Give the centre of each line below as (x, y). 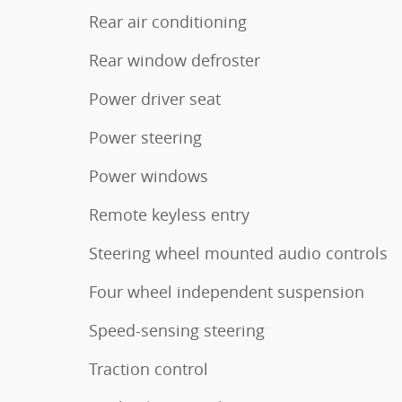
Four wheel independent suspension (227, 292)
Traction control (149, 369)
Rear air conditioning (168, 22)
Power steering (145, 138)
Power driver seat (155, 99)
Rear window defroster (175, 61)
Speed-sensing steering (177, 331)
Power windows (149, 176)
